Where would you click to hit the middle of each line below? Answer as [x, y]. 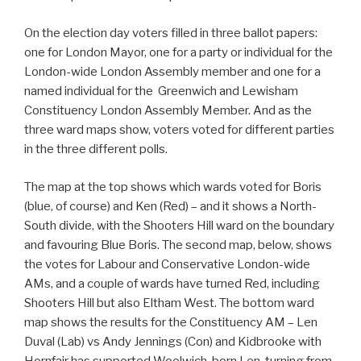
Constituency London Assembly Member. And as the [168, 111]
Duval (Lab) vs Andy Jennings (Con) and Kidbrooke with [173, 341]
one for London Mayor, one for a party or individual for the [178, 53]
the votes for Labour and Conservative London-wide [167, 264]
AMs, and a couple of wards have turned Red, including [172, 283]
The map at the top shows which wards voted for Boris [173, 187]
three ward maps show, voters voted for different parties [179, 130]
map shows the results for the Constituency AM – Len [171, 322]
